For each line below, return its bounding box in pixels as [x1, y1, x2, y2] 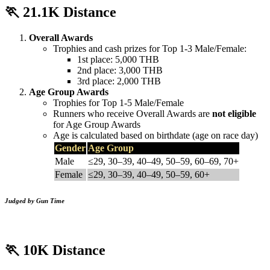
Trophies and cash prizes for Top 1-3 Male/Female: [53, 43, 246, 54]
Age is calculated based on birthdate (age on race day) [53, 130, 258, 141]
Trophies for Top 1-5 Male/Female [53, 98, 184, 108]
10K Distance [23, 242, 105, 259]
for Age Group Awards [53, 119, 140, 130]
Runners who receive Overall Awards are [53, 108, 212, 119]
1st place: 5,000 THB [77, 54, 159, 65]
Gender [55, 143, 86, 154]
